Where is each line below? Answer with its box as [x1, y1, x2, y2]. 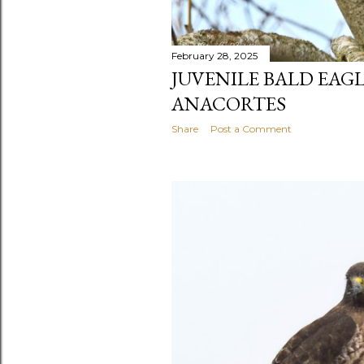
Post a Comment [210, 122, 292, 135]
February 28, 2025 [171, 49, 258, 62]
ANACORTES [171, 90, 286, 116]
